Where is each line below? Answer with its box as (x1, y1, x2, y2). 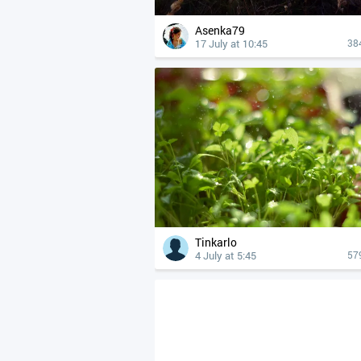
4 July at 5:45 (195, 248, 256, 263)
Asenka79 (202, 23, 245, 38)
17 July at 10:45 (195, 36, 268, 51)
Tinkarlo (201, 234, 237, 250)
